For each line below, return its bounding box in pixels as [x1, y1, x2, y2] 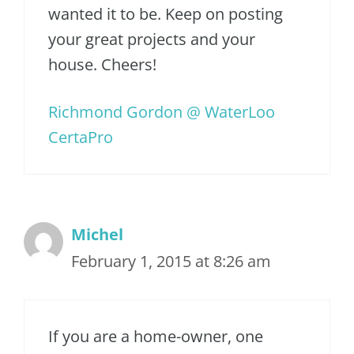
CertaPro [48, 126, 113, 148]
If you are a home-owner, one [48, 325, 263, 347]
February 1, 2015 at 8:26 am [71, 250, 271, 272]
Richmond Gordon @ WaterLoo [48, 100, 275, 122]
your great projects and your [48, 28, 255, 50]
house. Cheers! [48, 53, 156, 75]
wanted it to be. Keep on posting [48, 2, 283, 24]
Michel [71, 223, 123, 245]
